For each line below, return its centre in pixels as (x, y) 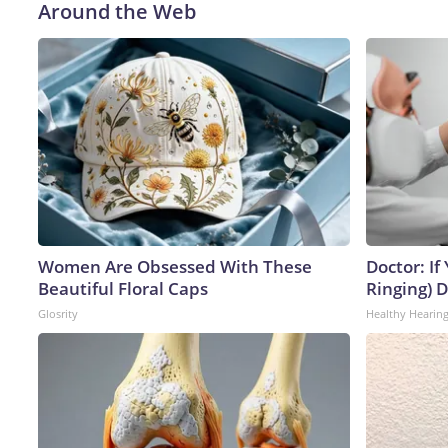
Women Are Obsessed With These (175, 266)
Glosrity (58, 313)
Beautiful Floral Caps (123, 288)
